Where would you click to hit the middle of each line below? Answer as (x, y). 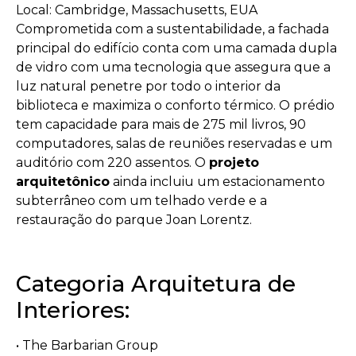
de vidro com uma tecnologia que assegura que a (173, 67)
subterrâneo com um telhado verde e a (141, 200)
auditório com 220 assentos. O (112, 162)
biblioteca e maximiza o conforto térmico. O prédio (175, 105)
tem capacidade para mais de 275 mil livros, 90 (161, 124)
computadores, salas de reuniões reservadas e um (174, 143)
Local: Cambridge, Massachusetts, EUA (137, 10)
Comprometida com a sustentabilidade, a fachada (172, 29)
